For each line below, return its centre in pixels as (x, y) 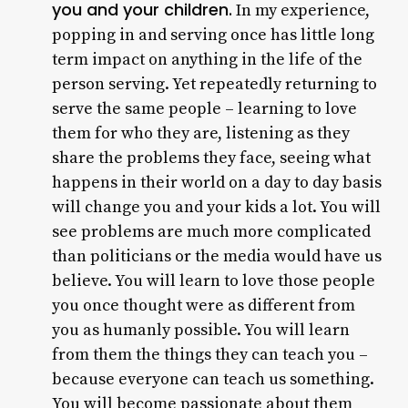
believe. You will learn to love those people (213, 281)
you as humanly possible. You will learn (200, 330)
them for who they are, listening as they (200, 133)
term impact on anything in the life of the (207, 60)
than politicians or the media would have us (216, 256)
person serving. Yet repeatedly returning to (214, 84)
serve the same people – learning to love (204, 109)
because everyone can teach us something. (213, 379)
